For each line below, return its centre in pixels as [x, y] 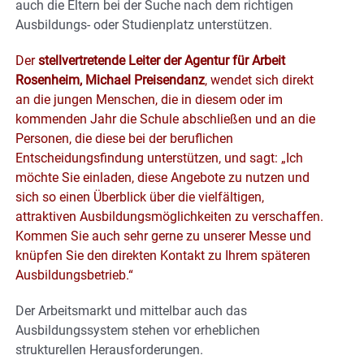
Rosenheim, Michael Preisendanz [110, 80]
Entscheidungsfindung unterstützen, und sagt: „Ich [159, 158]
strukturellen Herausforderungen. [109, 349]
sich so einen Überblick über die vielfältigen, [140, 197]
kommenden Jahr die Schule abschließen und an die [165, 119]
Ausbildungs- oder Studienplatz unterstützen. [144, 24]
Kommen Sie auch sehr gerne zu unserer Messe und [163, 236]
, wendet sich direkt [259, 80]
